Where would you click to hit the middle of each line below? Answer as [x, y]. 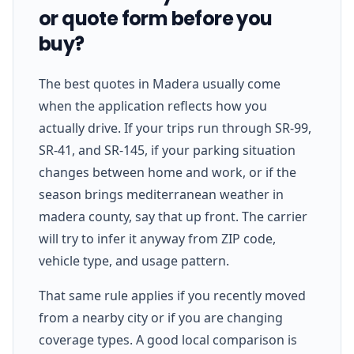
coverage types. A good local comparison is [168, 339]
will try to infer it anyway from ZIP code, [157, 238]
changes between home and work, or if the [168, 172]
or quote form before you [156, 18]
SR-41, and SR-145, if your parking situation [167, 150]
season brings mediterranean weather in [161, 194]
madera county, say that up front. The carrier [173, 216]
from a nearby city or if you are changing [161, 317]
